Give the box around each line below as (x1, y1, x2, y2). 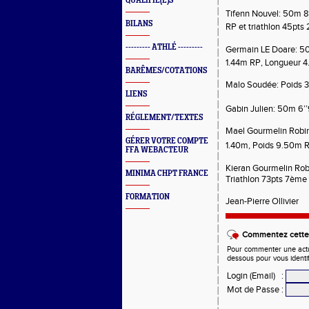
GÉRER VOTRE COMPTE (126, 137, 208, 146)
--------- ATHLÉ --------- (126, 43, 203, 52)
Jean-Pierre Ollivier (226, 196, 299, 208)
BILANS (126, 19, 152, 28)
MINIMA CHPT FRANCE (126, 169, 208, 178)
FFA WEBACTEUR (126, 146, 188, 154)
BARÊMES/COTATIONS (126, 66, 207, 75)
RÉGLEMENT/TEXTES (126, 113, 203, 122)
